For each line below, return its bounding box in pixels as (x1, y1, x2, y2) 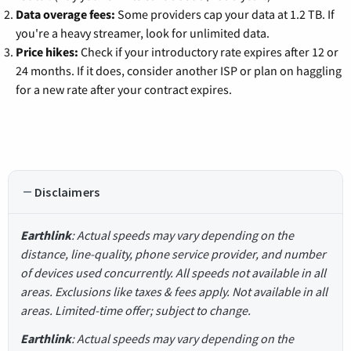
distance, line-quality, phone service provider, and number (20, 245, 326, 262)
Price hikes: (16, 43, 78, 60)
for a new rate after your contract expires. (16, 81, 232, 97)
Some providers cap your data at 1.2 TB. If (115, 5, 335, 22)
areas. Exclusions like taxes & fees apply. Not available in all (20, 283, 327, 299)
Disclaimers (34, 183, 100, 200)
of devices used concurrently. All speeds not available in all (20, 264, 326, 280)
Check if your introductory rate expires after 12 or (78, 43, 338, 60)
